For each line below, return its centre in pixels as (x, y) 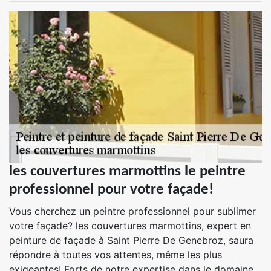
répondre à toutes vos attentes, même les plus (116, 255)
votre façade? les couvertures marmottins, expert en (130, 226)
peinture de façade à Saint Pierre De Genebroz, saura (131, 240)
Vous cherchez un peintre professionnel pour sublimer (132, 211)
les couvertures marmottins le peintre (127, 171)
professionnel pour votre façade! (111, 190)
